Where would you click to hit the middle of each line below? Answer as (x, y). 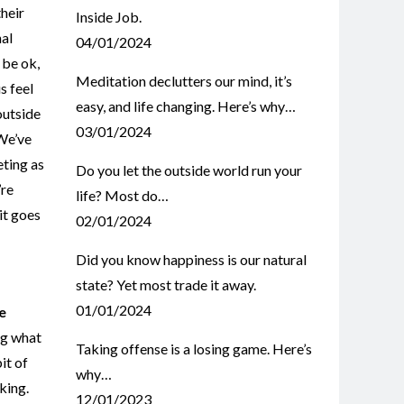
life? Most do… (122, 195)
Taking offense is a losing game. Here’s (193, 349)
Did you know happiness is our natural (191, 259)
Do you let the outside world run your (188, 170)
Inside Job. (108, 17)
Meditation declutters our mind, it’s (184, 81)
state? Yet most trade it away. (165, 285)
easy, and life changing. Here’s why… (185, 106)
